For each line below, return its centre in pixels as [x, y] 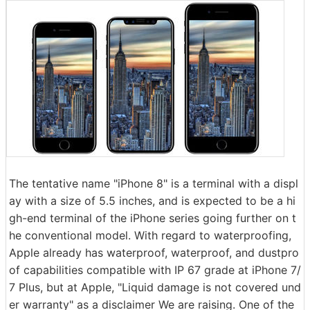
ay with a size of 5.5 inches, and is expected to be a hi [152, 201]
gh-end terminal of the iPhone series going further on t [153, 218]
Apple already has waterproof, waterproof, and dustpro [154, 253]
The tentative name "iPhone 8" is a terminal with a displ [154, 183]
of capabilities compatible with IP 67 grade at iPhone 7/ [155, 270]
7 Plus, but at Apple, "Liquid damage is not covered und [155, 287]
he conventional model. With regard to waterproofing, [150, 235]
